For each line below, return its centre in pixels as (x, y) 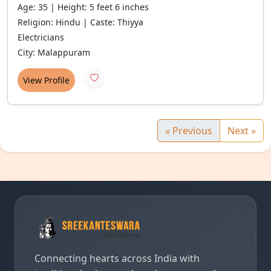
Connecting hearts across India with (117, 258)
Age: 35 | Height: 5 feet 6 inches (83, 7)
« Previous (189, 131)
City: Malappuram (54, 52)
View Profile (46, 80)
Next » (242, 131)
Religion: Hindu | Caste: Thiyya (80, 22)
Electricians (41, 37)
